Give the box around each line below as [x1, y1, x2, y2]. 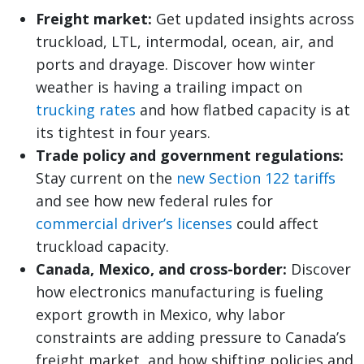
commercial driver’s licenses [36, 214, 232, 234]
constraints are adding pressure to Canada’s [36, 327, 346, 348]
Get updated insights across [152, 9, 354, 29]
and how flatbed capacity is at [136, 100, 350, 120]
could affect [232, 214, 318, 234]
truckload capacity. [36, 236, 169, 257]
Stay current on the [36, 168, 176, 188]
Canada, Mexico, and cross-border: [36, 259, 287, 279]
